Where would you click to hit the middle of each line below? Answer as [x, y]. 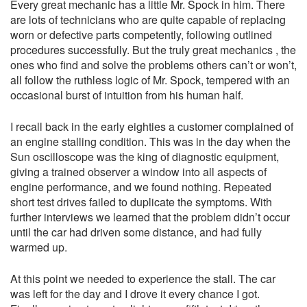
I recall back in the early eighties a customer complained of [152, 127]
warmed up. [39, 247]
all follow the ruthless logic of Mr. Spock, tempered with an [150, 80]
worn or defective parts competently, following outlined [141, 35]
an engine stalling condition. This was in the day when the [150, 142]
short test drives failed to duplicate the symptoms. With [141, 202]
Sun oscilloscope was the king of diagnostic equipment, [145, 157]
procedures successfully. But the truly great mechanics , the [153, 50]
